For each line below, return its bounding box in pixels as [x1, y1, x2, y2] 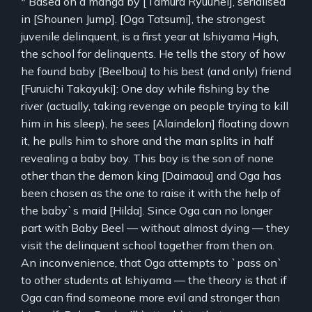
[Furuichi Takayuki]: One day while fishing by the [21, 81, 270, 95]
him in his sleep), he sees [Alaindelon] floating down [21, 116, 289, 130]
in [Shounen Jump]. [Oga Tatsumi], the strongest [21, 11, 265, 26]
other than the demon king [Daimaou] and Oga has [21, 168, 281, 182]
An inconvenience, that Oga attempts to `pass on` [21, 255, 283, 270]
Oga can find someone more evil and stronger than [21, 290, 280, 304]
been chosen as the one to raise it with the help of [21, 185, 281, 200]
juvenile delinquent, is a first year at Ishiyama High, [21, 29, 279, 43]
